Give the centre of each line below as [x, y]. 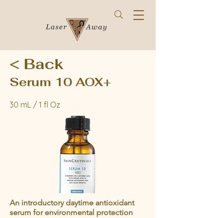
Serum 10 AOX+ [60, 82]
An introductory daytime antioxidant [72, 203]
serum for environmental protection [71, 212]
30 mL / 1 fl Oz [35, 105]
